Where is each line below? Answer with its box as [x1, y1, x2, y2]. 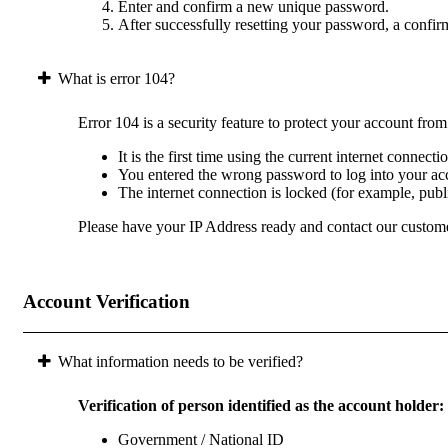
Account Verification [23, 290, 190, 312]
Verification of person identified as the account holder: [78, 396, 444, 414]
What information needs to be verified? [58, 352, 303, 370]
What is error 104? [58, 70, 175, 88]
